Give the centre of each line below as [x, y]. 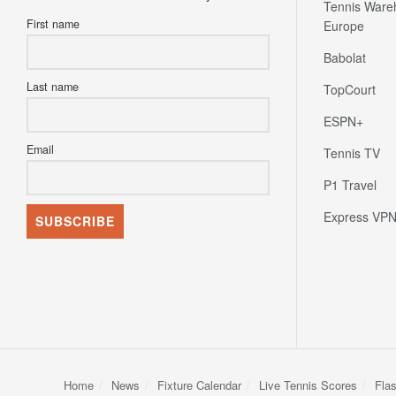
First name [53, 23]
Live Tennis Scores [308, 385]
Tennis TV [352, 152]
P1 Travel [350, 184]
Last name [53, 86]
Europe [344, 25]
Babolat [345, 57]
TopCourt [350, 89]
